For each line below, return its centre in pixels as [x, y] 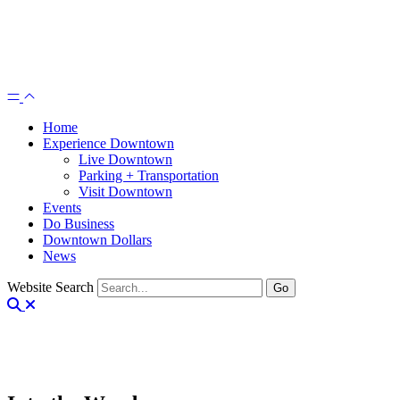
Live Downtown [125, 159]
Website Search [50, 287]
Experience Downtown [108, 143]
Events [62, 208]
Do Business [79, 224]
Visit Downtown [125, 192]
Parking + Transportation [149, 175]
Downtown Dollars [97, 240]
